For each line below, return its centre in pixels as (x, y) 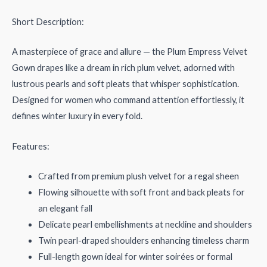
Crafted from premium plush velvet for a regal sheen (138, 176)
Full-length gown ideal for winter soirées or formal (135, 256)
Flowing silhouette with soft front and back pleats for (141, 192)
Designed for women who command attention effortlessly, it (128, 100)
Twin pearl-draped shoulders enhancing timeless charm (143, 240)
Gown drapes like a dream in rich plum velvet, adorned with (123, 68)
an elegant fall (65, 208)
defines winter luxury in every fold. (77, 116)
